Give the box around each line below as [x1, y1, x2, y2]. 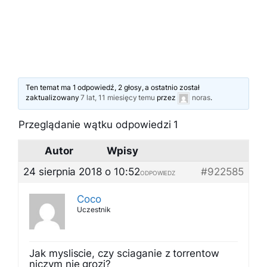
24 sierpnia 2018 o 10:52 [23, 166, 140, 178]
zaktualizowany [26, 93, 81, 103]
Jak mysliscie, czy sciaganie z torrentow [29, 247, 219, 259]
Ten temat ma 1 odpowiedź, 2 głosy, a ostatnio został [26, 83, 200, 92]
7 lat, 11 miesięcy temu [80, 93, 156, 103]
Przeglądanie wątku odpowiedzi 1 [18, 119, 179, 131]
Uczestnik [77, 205, 111, 214]
